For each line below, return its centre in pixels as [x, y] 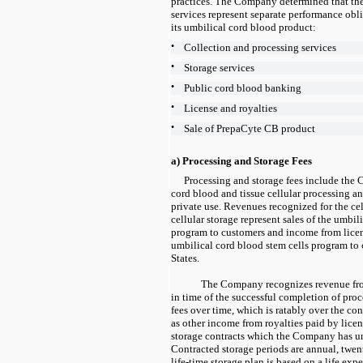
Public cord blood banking [243, 88]
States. [185, 258]
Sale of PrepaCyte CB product [250, 128]
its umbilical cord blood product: [243, 27]
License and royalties [231, 108]
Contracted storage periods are [239, 348]
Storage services [219, 67]
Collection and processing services [260, 47]
